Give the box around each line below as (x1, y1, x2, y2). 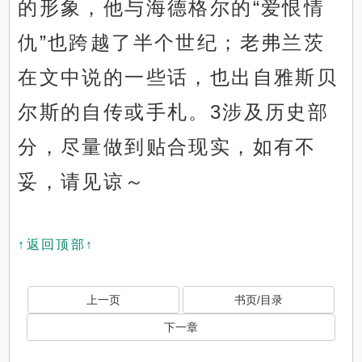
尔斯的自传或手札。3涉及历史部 (18, 101, 330, 124)
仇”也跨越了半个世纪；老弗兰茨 (18, 32, 326, 54)
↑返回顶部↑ (18, 238, 95, 252)
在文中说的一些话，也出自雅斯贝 (18, 66, 339, 89)
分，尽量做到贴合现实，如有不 (18, 136, 317, 158)
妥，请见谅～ (18, 170, 146, 193)
